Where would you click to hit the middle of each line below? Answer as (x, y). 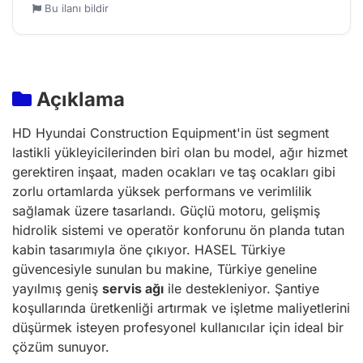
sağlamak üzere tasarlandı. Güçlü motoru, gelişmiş (166, 211)
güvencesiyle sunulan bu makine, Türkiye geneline (164, 269)
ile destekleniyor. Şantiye (241, 289)
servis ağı (133, 289)
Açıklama (78, 100)
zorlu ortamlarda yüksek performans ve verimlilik (162, 192)
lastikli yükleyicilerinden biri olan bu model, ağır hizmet (180, 153)
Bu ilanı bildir (75, 9)
